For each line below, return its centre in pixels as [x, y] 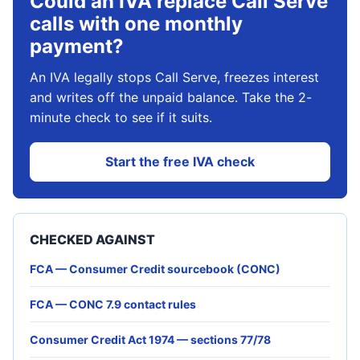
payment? [77, 46]
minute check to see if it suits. [121, 117]
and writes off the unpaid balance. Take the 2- [171, 97]
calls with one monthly [136, 24]
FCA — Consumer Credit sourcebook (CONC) [155, 269]
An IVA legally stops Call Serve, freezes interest [174, 77]
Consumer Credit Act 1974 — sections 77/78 [150, 340]
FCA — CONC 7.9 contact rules [113, 304]
